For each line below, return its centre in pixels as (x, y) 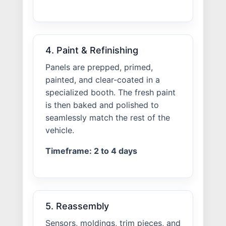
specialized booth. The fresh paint (110, 92)
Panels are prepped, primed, (99, 67)
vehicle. (60, 130)
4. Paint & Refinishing (92, 50)
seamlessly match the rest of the (108, 118)
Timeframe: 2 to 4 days (91, 151)
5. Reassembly (77, 206)
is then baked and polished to (102, 105)
